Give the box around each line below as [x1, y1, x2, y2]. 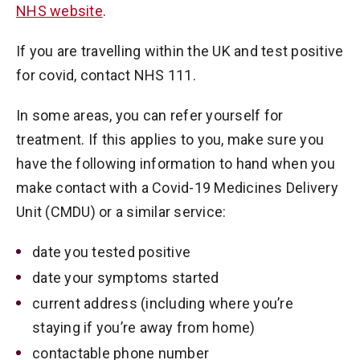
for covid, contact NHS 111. [16, 67, 196, 84]
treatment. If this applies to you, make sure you [16, 131, 324, 148]
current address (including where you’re [32, 295, 293, 312]
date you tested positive [32, 243, 190, 260]
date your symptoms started [32, 269, 219, 286]
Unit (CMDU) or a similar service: [16, 203, 227, 220]
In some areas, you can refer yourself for [16, 107, 284, 124]
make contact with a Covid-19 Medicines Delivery [16, 179, 338, 196]
